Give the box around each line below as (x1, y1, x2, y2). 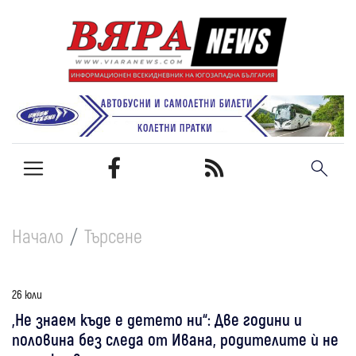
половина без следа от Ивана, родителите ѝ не (12, 328, 339, 349)
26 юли (12, 286, 42, 301)
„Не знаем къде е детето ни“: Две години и (12, 308, 302, 329)
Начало (12, 223, 64, 247)
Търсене (84, 223, 142, 247)
